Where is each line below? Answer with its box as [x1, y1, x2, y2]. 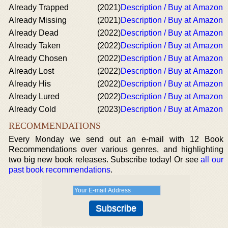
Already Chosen [9, 54, 67, 63]
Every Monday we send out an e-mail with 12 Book [9, 135, 223, 144]
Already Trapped [9, 3, 69, 12]
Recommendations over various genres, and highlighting [9, 145, 223, 154]
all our [201, 155, 223, 164]
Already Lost [9, 67, 54, 75]
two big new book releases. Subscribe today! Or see [9, 155, 201, 164]
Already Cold [9, 105, 56, 113]
